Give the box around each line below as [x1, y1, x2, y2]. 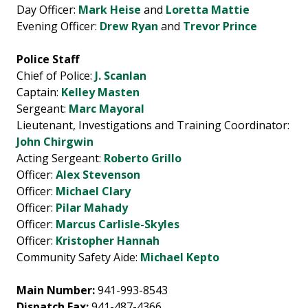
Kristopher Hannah [56, 233, 159, 249]
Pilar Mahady [56, 200, 128, 216]
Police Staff [16, 52, 79, 67]
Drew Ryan [100, 19, 161, 34]
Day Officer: [16, 2, 78, 18]
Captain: [16, 85, 61, 100]
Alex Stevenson [56, 167, 140, 183]
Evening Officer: [16, 19, 100, 34]
